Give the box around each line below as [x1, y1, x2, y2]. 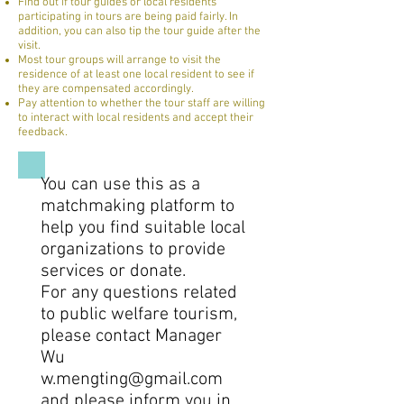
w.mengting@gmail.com [41, 369, 223, 390]
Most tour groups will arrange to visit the [18, 53, 221, 68]
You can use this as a [41, 174, 200, 196]
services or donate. [41, 261, 186, 282]
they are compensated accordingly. [18, 82, 194, 96]
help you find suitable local [41, 217, 245, 239]
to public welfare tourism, [41, 304, 237, 326]
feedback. [18, 125, 68, 140]
